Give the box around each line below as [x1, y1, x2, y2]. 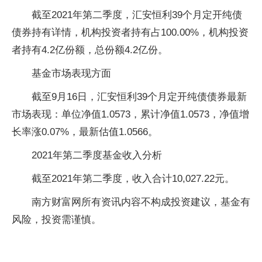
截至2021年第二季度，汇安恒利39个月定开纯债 [32, 9, 242, 20]
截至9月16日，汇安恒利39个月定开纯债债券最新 [32, 91, 247, 102]
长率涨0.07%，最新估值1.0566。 [12, 126, 158, 137]
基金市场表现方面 [32, 68, 111, 79]
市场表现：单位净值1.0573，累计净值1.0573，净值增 [12, 109, 249, 120]
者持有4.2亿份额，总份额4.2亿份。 [12, 44, 168, 56]
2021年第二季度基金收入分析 [32, 150, 162, 161]
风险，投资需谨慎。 [12, 214, 101, 225]
